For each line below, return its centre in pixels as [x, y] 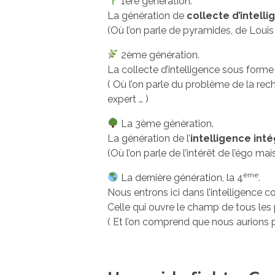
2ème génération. [159, 55]
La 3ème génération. [166, 123]
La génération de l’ [149, 138]
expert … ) [128, 99]
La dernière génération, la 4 [181, 177]
